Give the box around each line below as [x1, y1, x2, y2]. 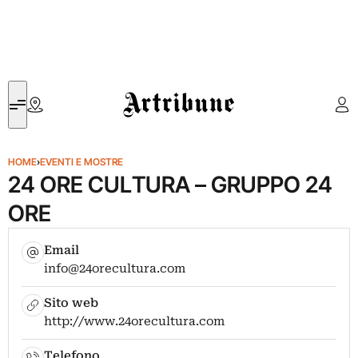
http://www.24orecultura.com [44, 314, 225, 328]
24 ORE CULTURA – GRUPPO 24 [8, 171, 332, 198]
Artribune [123, 82, 170, 97]
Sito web [44, 296, 99, 310]
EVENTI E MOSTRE [40, 156, 123, 168]
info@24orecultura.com [44, 261, 186, 276]
